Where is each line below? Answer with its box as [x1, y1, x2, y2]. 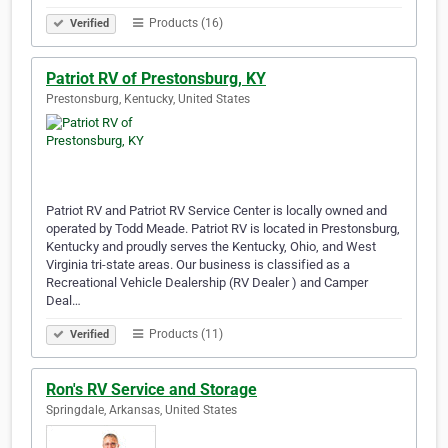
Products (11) [146, 327, 223, 342]
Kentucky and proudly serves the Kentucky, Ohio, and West [46, 239, 376, 255]
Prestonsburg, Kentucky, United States [46, 92, 250, 107]
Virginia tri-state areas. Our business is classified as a [46, 257, 350, 273]
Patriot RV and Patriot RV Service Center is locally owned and [46, 203, 387, 219]
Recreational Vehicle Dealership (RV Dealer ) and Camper [46, 275, 368, 291]
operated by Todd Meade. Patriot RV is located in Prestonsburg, [46, 221, 400, 237]
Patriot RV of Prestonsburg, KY [46, 69, 266, 89]
